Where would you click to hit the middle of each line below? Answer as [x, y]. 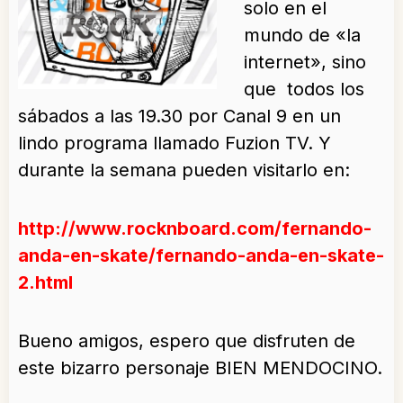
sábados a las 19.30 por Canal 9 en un [179, 116]
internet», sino [305, 63]
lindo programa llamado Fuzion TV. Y [175, 143]
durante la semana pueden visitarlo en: [184, 170]
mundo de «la [302, 36]
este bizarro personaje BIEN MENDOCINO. [200, 368]
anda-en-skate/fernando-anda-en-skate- [201, 256]
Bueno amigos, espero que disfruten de [187, 341]
